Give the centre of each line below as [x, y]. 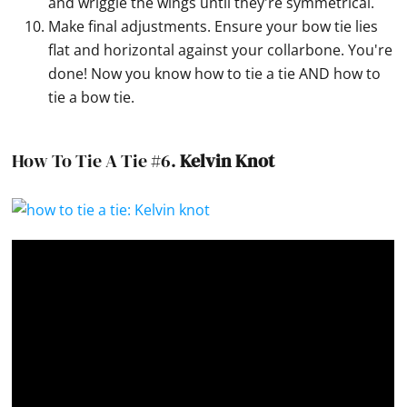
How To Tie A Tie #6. [96, 161]
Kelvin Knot [228, 161]
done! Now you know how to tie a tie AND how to [215, 74]
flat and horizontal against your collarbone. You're [221, 50]
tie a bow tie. [92, 98]
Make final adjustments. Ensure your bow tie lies [213, 27]
